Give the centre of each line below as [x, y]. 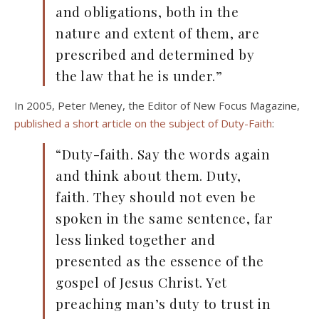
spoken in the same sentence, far [164, 218]
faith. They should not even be [156, 197]
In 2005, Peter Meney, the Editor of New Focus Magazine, [157, 106]
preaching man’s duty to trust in [163, 304]
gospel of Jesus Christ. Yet [141, 282]
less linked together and [135, 240]
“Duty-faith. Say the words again [163, 154]
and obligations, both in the [147, 12]
